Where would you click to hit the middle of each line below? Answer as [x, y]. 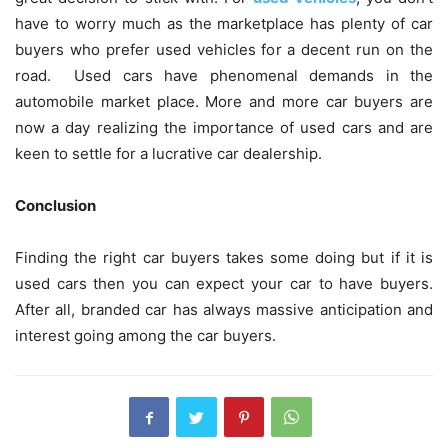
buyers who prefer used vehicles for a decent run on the [224, 50]
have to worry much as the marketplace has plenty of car [224, 24]
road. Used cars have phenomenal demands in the [224, 76]
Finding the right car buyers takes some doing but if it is [224, 258]
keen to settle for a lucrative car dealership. [168, 154]
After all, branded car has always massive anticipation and [224, 310]
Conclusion [55, 206]
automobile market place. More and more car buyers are [224, 102]
